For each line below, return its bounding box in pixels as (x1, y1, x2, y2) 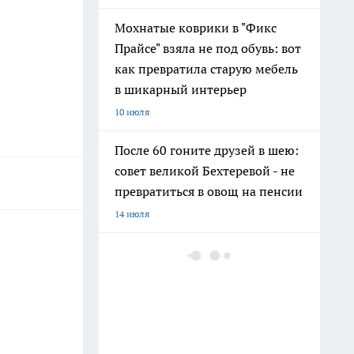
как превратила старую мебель (115, 61, 298, 77)
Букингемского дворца (115, 306, 250, 322)
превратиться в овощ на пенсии (115, 183, 303, 199)
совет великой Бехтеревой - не (115, 163, 295, 179)
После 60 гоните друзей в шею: (115, 142, 299, 158)
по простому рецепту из (115, 285, 258, 301)
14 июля (115, 208, 149, 220)
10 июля (115, 106, 149, 118)
